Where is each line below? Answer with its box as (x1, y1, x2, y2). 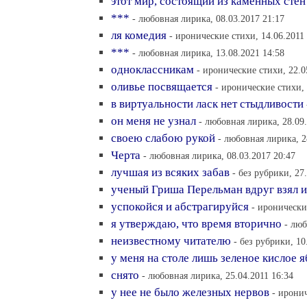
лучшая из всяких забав (111, 166, 230, 179)
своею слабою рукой (111, 132, 215, 145)
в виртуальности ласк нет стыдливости (111, 97, 304, 110)
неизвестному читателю (111, 234, 231, 247)
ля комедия (111, 29, 167, 42)
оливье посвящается (111, 80, 212, 93)
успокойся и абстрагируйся (111, 200, 249, 213)
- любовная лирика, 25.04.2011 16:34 (142, 270, 293, 281)
